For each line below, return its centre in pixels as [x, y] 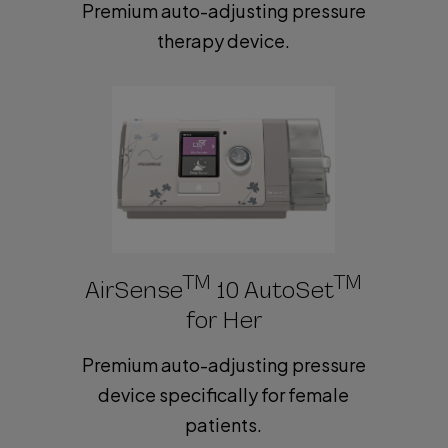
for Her [223, 319]
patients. [224, 424]
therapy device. [224, 41]
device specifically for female [224, 394]
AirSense [134, 289]
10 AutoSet [273, 289]
